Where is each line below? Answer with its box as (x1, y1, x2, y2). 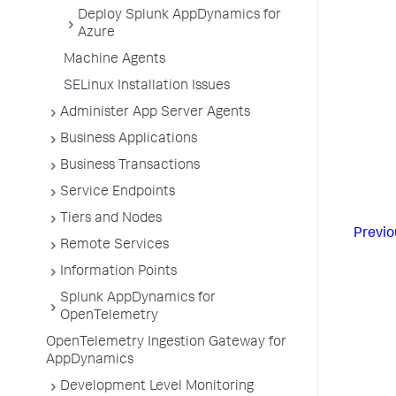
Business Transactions (60, 159, 200, 173)
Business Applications (60, 133, 197, 147)
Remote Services (60, 239, 169, 253)
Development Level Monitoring (60, 380, 254, 394)
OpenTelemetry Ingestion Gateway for (46, 336, 286, 350)
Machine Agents (64, 53, 165, 67)
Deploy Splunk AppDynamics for (78, 9, 281, 23)
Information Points (60, 265, 177, 279)
